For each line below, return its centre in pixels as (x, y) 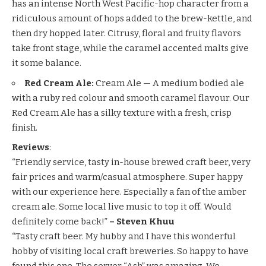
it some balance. (47, 63)
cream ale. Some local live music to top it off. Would (122, 207)
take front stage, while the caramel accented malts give (130, 48)
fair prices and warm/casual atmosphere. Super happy (127, 177)
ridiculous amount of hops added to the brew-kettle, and (132, 19)
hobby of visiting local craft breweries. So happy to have (130, 251)
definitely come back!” (61, 222)
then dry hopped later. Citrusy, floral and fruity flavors (126, 34)
